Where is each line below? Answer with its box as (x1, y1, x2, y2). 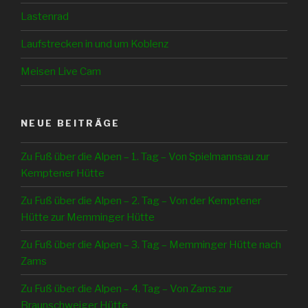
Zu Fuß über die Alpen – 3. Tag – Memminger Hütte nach (21, 238, 281, 251)
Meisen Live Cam (21, 65, 101, 78)
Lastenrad (21, 10, 69, 23)
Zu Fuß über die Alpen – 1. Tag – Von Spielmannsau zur (21, 150, 269, 163)
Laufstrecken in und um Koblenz (21, 38, 168, 51)
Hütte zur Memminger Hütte (21, 210, 155, 223)
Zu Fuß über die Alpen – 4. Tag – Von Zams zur (21, 282, 232, 295)
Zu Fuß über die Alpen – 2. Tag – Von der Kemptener (21, 194, 261, 207)
